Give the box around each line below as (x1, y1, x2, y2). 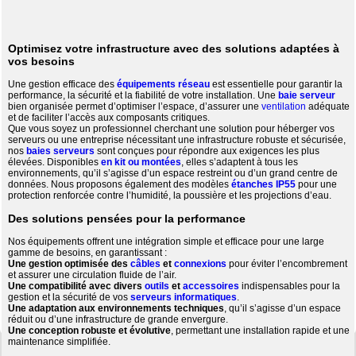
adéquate (306, 101, 350, 113)
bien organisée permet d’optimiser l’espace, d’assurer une (8, 101, 262, 113)
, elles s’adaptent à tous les (181, 157, 299, 168)
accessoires (183, 281, 240, 292)
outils (145, 281, 170, 292)
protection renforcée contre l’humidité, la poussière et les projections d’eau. (8, 190, 332, 202)
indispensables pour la (239, 281, 341, 292)
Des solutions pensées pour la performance (8, 212, 246, 226)
